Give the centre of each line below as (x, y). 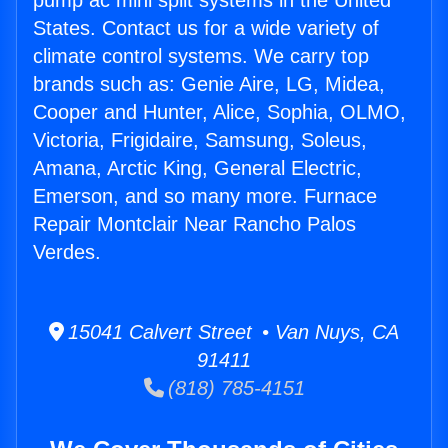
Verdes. (67, 252)
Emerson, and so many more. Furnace (205, 196)
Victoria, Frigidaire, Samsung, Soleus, (200, 140)
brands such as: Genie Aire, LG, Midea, (209, 84)
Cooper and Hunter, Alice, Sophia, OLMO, (219, 112)
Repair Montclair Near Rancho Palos (194, 224)
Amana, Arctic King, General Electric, (197, 168)
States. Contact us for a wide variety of (206, 28)
